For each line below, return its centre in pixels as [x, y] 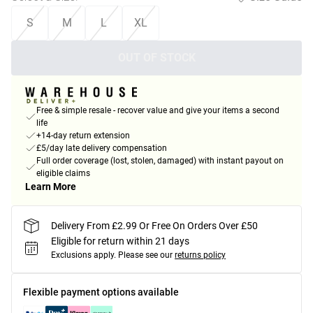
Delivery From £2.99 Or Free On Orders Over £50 [154, 225]
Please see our [145, 255]
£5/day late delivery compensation [102, 148]
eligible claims [63, 174]
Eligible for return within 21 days [120, 241]
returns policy [200, 255]
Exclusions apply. [83, 255]
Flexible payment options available [101, 292]
